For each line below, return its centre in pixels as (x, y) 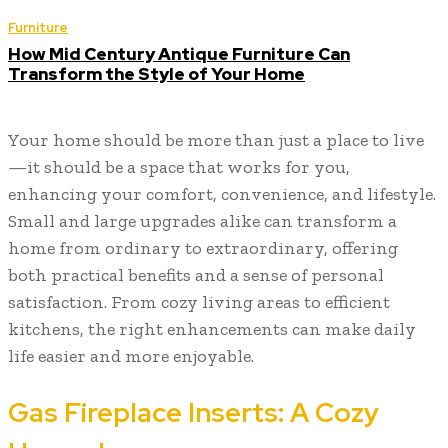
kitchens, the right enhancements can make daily (212, 329)
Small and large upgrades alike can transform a (202, 221)
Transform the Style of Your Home (156, 74)
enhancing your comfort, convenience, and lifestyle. (222, 194)
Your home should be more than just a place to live (216, 140)
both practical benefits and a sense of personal (196, 275)
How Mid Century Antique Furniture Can (179, 54)
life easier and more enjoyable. (131, 356)
